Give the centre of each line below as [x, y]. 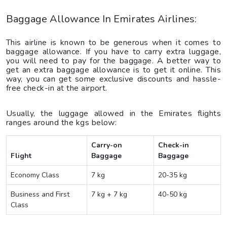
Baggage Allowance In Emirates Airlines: [101, 19]
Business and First [40, 194]
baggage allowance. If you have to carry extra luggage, [113, 51]
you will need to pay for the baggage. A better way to [113, 61]
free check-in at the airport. [57, 88]
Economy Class [35, 175]
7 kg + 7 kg [109, 194]
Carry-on [107, 145]
